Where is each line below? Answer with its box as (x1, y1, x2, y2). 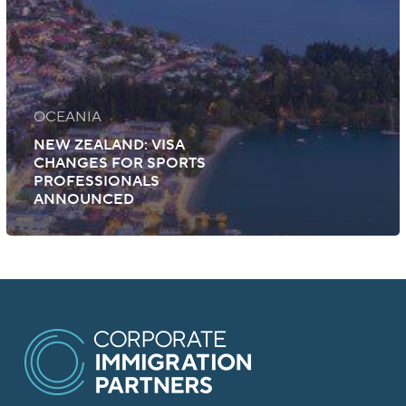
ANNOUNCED (33, 190, 134, 209)
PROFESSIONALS (33, 172, 159, 191)
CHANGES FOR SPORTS (33, 154, 206, 173)
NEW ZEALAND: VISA (33, 136, 185, 155)
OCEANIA (33, 108, 101, 127)
